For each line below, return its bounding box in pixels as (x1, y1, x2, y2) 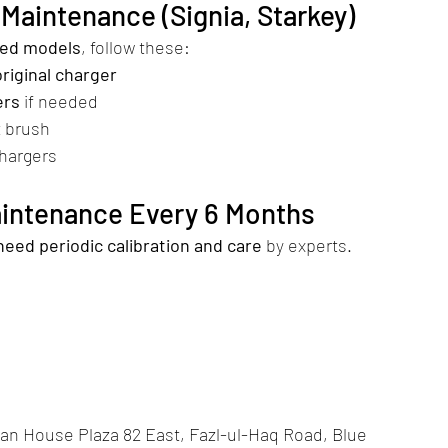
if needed (20, 90, 98, 113)
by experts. (262, 234, 352, 257)
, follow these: (81, 36, 190, 59)
